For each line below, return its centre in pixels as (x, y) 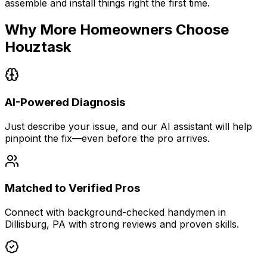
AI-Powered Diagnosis (65, 102)
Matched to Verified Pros (72, 188)
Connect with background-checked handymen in (115, 212)
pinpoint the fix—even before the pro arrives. (107, 138)
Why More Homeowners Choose (117, 30)
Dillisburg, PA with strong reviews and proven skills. (122, 224)
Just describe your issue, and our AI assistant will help (128, 126)
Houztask (38, 47)
